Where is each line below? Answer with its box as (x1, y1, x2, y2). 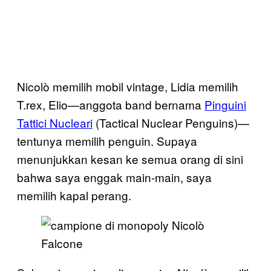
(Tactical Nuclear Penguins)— (93, 114, 249, 131)
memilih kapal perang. (17, 187, 131, 203)
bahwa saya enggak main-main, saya (17, 169, 212, 185)
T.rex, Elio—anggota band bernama (17, 96, 204, 113)
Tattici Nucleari (17, 114, 93, 131)
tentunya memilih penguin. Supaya (17, 132, 197, 149)
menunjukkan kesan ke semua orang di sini (17, 151, 243, 167)
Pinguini (204, 96, 246, 113)
